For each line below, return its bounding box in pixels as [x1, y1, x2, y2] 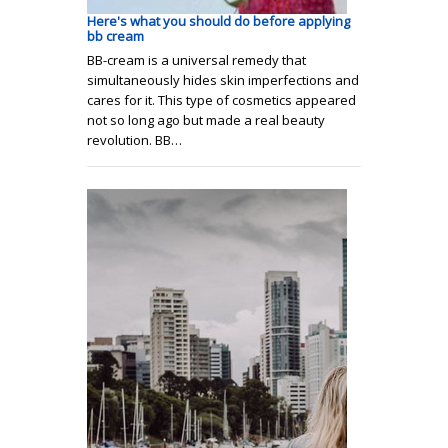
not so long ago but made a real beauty [87, 111, 325, 130]
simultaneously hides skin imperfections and [87, 71, 359, 90]
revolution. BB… [87, 131, 182, 150]
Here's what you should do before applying [87, 12, 350, 31]
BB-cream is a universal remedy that [87, 51, 306, 70]
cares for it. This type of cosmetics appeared [87, 91, 356, 110]
